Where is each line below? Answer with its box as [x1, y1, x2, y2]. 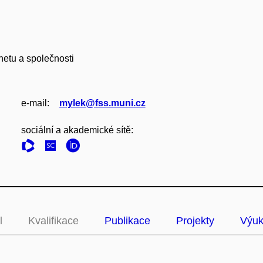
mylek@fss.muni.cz [59, 98, 146, 108]
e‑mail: [21, 98, 49, 108]
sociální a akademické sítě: [21, 125, 133, 135]
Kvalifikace [28, 215, 79, 227]
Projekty [176, 215, 214, 227]
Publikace [104, 215, 150, 227]
